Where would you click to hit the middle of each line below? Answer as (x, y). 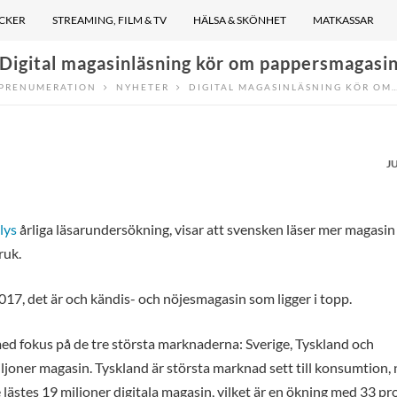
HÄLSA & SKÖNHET (240, 20)
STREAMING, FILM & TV (110, 20)
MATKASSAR (344, 20)
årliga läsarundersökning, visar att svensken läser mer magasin (206, 230)
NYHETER (142, 87)
